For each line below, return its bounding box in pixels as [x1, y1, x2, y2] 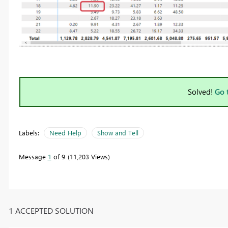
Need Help [49, 128, 81, 137]
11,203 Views [69, 152, 108, 161]
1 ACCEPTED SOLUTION [8, 205, 94, 216]
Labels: [18, 128, 39, 137]
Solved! [188, 86, 215, 97]
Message [18, 152, 48, 161]
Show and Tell [97, 128, 138, 137]
